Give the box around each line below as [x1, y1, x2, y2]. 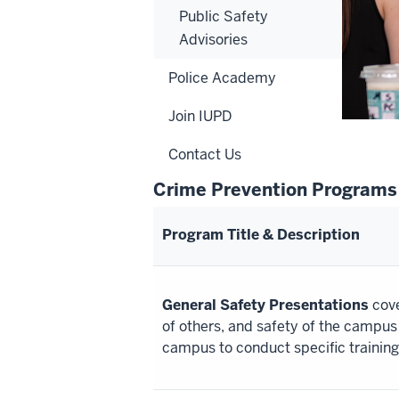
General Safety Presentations [162, 296, 369, 315]
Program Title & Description [162, 225, 360, 245]
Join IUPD [168, 106, 232, 126]
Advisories [179, 29, 248, 49]
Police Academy [168, 68, 276, 87]
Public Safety [179, 6, 268, 26]
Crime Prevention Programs [153, 178, 397, 202]
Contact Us [168, 144, 241, 164]
